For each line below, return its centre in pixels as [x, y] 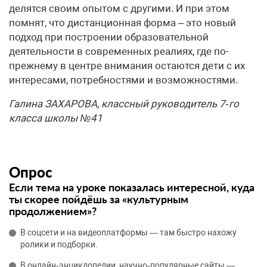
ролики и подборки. [59, 245]
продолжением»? [53, 211]
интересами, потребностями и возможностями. [123, 80]
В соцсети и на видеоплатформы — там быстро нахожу [128, 233]
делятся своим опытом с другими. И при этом [119, 9]
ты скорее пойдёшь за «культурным [99, 199]
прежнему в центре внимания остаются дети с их [127, 66]
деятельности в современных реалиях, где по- [119, 52]
